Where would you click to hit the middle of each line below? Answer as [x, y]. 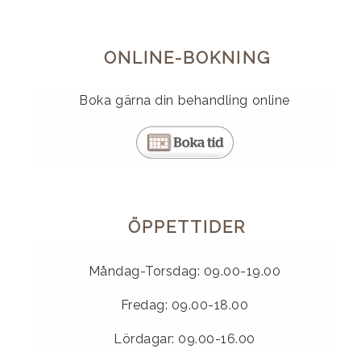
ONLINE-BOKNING [187, 57]
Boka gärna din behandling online [185, 101]
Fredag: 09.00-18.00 [185, 305]
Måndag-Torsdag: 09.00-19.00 [185, 272]
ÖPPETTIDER [187, 226]
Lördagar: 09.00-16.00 [185, 339]
